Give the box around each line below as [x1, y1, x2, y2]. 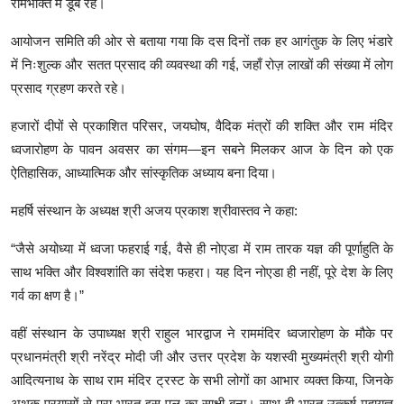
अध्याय [192, 165, 224, 181]
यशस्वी [265, 349, 297, 365]
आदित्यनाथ [11, 372, 64, 389]
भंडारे [368, 33, 394, 50]
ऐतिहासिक [11, 165, 58, 181]
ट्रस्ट [155, 372, 185, 389]
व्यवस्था [166, 57, 202, 73]
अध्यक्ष [89, 203, 119, 219]
